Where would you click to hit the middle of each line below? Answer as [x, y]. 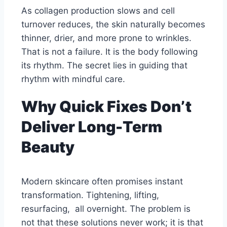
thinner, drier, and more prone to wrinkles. [106, 38]
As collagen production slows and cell [98, 11]
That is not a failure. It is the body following [109, 52]
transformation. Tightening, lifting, [90, 195]
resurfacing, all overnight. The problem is [106, 209]
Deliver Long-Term [92, 127]
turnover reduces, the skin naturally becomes [113, 25]
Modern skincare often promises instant [102, 182]
